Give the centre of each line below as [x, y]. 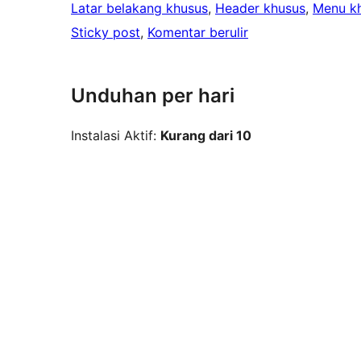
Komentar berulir [198, 33]
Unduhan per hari [153, 96]
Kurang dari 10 [206, 136]
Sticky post [106, 33]
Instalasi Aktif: [116, 136]
